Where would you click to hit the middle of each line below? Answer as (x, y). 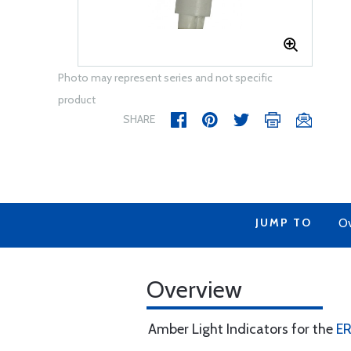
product (77, 100)
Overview (194, 289)
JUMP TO (283, 223)
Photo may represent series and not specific (165, 78)
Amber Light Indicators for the (242, 329)
